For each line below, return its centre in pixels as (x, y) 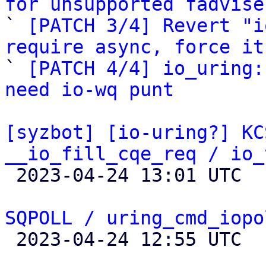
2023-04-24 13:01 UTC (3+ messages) (10, 175)
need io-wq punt (89, 90)
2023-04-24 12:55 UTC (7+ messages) (10, 239)
